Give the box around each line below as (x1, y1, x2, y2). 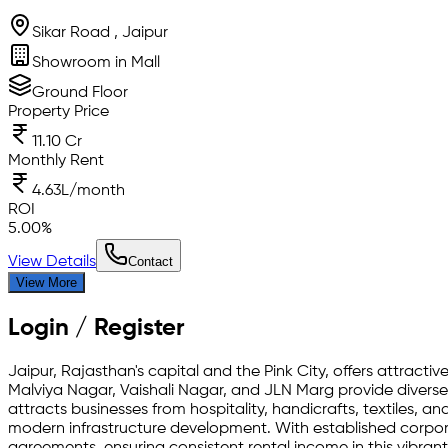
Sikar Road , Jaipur (32, 25, 168, 42)
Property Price (8, 104, 109, 121)
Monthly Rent (8, 153, 104, 170)
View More (16, 275, 77, 291)
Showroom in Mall (32, 55, 160, 72)
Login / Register (8, 316, 185, 341)
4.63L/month (32, 183, 125, 200)
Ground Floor (32, 85, 128, 102)
